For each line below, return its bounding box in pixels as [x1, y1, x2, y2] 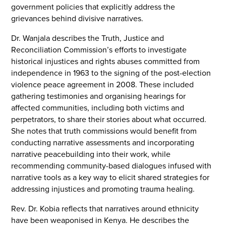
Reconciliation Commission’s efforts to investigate [11, 45, 187, 55]
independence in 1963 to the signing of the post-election [11, 68, 211, 79]
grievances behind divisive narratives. [11, 14, 146, 24]
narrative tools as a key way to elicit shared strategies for [11, 173, 210, 183]
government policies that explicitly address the [11, 2, 176, 13]
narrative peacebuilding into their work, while [11, 149, 171, 160]
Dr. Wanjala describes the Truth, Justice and [11, 33, 164, 44]
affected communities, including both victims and [11, 103, 185, 114]
